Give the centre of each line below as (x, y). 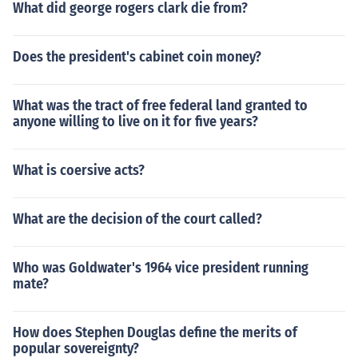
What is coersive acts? (79, 170)
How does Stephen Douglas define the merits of (155, 332)
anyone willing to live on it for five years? (135, 121)
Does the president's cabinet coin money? (137, 57)
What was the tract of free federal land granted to (160, 105)
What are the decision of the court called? (137, 219)
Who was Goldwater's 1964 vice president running (161, 268)
